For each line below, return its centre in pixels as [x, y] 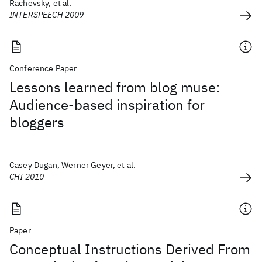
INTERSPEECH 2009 [47, 15]
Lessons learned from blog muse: [115, 87]
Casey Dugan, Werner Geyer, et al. [73, 165]
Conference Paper [43, 68]
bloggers [37, 122]
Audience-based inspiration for [107, 105]
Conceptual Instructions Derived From [130, 249]
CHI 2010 [27, 177]
